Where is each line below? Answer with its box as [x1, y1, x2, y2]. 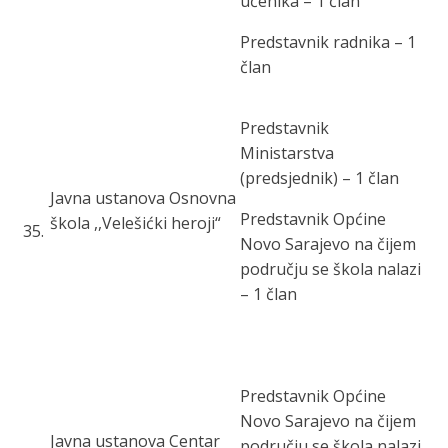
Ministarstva [240, 142, 334, 164]
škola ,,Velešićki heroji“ [50, 212, 221, 234]
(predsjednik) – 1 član [240, 167, 399, 189]
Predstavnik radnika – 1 [240, 31, 416, 53]
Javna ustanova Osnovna [50, 187, 236, 209]
